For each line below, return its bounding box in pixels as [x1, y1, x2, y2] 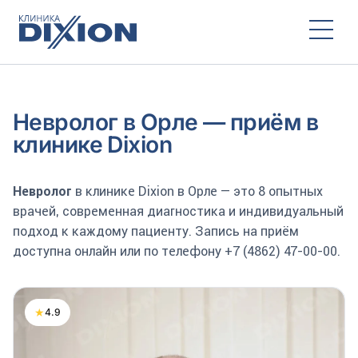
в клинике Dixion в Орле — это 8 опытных [72, 183, 323, 199]
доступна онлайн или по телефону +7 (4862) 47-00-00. [13, 243, 340, 259]
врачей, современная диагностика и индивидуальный [13, 203, 344, 219]
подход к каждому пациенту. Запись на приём [13, 223, 299, 239]
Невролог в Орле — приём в [13, 109, 319, 136]
